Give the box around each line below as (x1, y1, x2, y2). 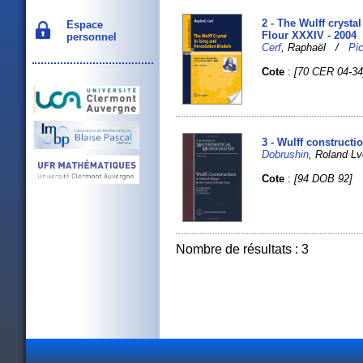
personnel (60, 30, 117, 43)
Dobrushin (262, 147, 310, 160)
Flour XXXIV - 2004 (262, 29, 357, 42)
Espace (60, 18, 103, 31)
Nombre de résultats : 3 (176, 241, 309, 256)
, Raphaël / (281, 41, 349, 54)
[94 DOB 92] (294, 172, 353, 185)
